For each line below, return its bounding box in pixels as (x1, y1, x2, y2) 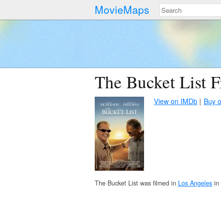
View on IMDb (154, 96, 197, 106)
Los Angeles (178, 179, 212, 187)
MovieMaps (95, 2, 149, 17)
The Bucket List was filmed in (95, 179, 178, 187)
